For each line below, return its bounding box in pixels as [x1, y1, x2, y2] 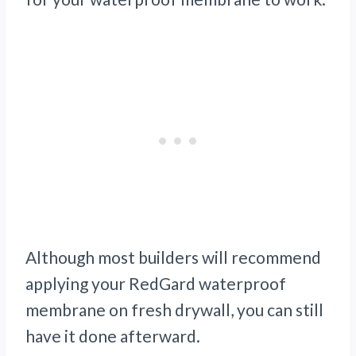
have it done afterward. [25, 326, 200, 346]
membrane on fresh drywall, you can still [25, 300, 323, 320]
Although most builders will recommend [25, 247, 321, 268]
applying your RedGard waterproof [25, 273, 286, 294]
